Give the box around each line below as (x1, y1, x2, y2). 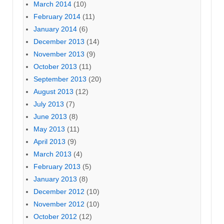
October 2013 (33, 62, 77, 70)
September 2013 (33, 74, 86, 83)
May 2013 (33, 124, 65, 133)
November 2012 (33, 199, 84, 208)
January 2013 (33, 174, 77, 183)
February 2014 (33, 12, 80, 20)
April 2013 (33, 137, 65, 145)
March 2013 (33, 149, 71, 158)
